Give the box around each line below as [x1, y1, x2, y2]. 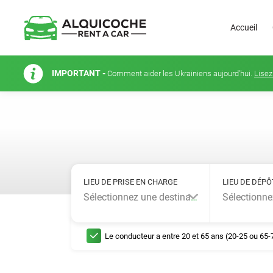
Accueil [230, 23, 257, 32]
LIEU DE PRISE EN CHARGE [83, 177, 177, 186]
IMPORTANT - [52, 68, 107, 78]
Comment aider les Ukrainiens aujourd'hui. [107, 69, 254, 78]
